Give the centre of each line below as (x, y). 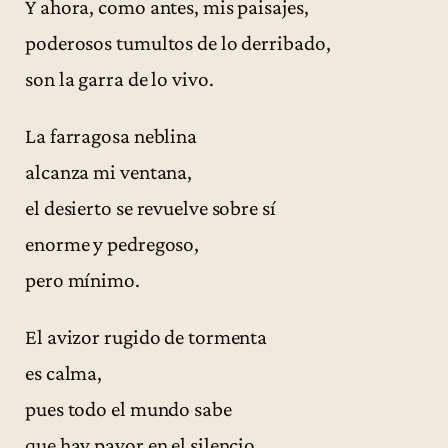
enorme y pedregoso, (112, 243)
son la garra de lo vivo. (119, 78)
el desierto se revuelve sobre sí (150, 207)
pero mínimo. (82, 279)
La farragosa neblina (111, 135)
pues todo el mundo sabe (128, 409)
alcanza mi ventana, (109, 171)
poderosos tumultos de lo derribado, (178, 42)
